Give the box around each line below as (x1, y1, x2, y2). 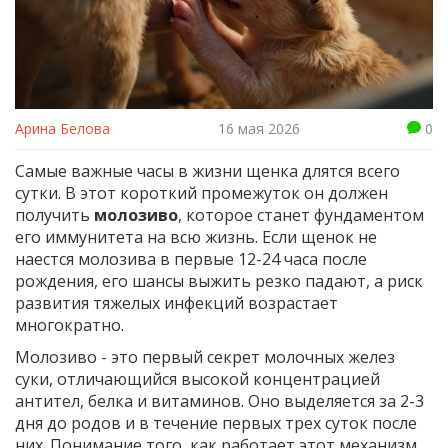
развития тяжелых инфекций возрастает (15, 292, 338, 315)
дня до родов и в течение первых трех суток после (15, 412, 417, 435)
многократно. (15, 314, 124, 337)
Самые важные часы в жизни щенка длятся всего (15, 160, 400, 183)
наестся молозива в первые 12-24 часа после (15, 248, 367, 271)
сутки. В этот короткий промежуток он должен (15, 182, 388, 205)
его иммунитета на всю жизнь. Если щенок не (15, 226, 377, 249)
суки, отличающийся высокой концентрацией (15, 368, 380, 391)
